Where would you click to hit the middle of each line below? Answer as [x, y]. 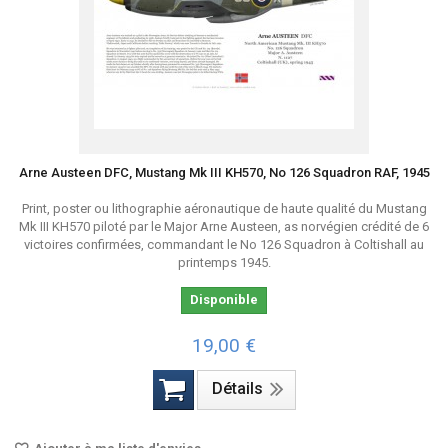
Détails [237, 388]
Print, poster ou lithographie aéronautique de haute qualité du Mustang [224, 208]
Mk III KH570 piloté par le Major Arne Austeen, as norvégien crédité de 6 [224, 226]
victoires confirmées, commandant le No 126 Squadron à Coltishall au [224, 244]
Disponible [224, 299]
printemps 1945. [224, 262]
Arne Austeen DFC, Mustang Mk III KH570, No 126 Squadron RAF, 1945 [224, 172]
